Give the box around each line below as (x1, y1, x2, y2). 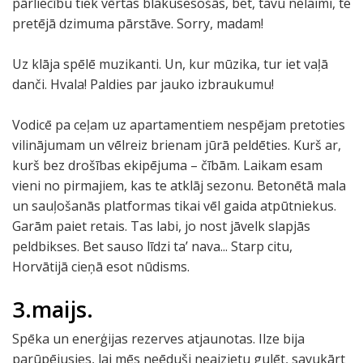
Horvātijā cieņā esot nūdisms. (12, 258, 190, 275)
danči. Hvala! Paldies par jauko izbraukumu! (12, 75, 274, 93)
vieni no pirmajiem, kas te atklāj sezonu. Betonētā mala (12, 177, 346, 194)
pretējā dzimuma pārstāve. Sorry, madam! (12, 15, 263, 32)
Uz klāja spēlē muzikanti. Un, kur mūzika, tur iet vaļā (12, 55, 328, 73)
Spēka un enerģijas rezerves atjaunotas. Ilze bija (12, 330, 305, 348)
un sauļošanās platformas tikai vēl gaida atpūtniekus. (12, 197, 336, 215)
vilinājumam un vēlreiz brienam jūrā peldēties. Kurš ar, (12, 136, 341, 154)
